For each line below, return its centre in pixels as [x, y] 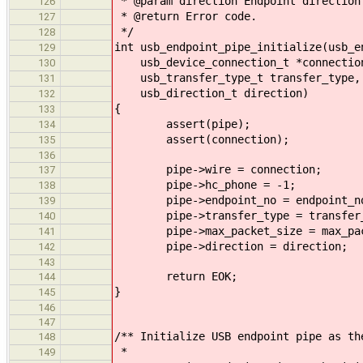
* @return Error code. [186, 16]
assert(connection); [202, 139]
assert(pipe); [182, 124]
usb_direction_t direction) [211, 93]
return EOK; [176, 276]
